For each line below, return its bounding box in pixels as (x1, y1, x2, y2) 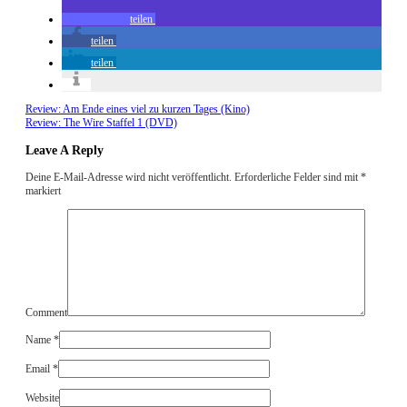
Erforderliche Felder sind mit (234, 170, 361, 184)
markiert (25, 184, 61, 197)
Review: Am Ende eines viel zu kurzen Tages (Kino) (25, 102, 250, 115)
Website (25, 391, 59, 404)
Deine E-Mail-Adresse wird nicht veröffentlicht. (25, 170, 232, 184)
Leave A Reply (25, 142, 104, 157)
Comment (25, 305, 67, 319)
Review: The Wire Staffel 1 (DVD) (25, 115, 177, 129)
